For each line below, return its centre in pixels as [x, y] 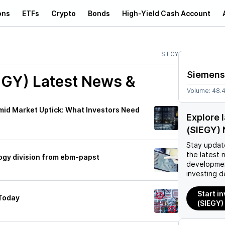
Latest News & [82, 81]
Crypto [64, 13]
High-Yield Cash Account [166, 13]
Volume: [199, 91]
